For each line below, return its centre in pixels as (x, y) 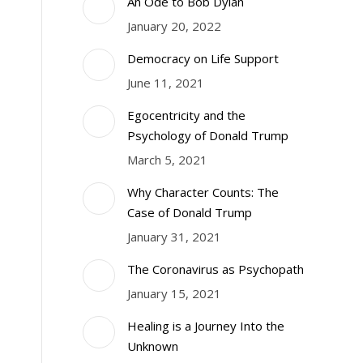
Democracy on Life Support (203, 58)
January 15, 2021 (174, 293)
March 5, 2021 (167, 160)
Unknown (153, 346)
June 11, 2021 (166, 83)
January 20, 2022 (174, 26)
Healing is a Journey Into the (206, 326)
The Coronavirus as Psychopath (216, 269)
